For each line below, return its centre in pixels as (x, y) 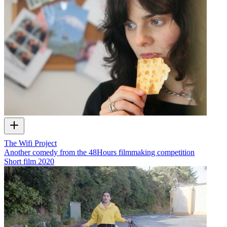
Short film (20, 161)
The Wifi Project (30, 143)
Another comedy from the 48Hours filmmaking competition (99, 152)
